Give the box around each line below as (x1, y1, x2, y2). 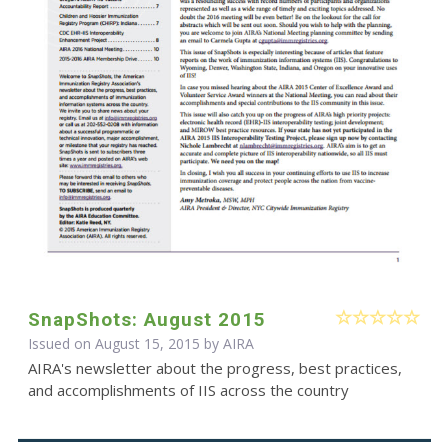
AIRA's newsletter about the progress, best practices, (27, 358, 402, 379)
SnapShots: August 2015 (27, 308, 266, 332)
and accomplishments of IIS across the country (27, 380, 349, 401)
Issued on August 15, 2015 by (27, 334, 223, 354)
